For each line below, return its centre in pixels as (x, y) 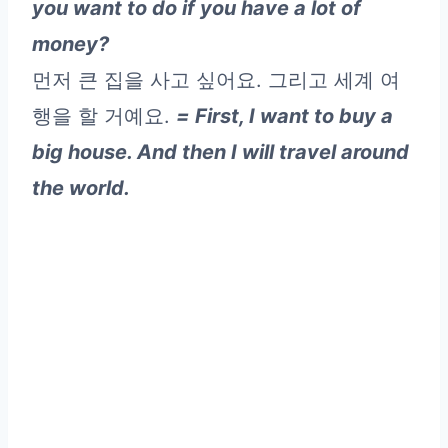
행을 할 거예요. (104, 115)
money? (70, 43)
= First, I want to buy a (284, 115)
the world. (81, 187)
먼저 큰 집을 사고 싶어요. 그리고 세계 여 (216, 79)
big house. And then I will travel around (220, 151)
